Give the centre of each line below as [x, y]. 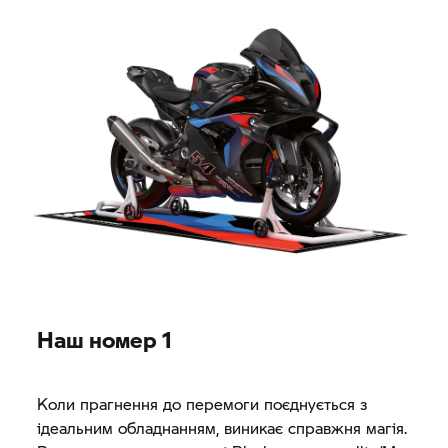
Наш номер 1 [104, 339]
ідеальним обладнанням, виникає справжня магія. [222, 427]
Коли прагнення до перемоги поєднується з [202, 403]
